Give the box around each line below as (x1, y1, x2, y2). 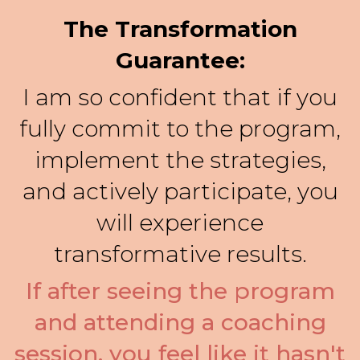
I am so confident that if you (22, 83, 337, 111)
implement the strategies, (34, 145, 326, 174)
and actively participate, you (22, 177, 338, 205)
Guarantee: (115, 46, 245, 74)
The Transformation (63, 14, 297, 43)
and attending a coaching (34, 308, 326, 336)
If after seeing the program (25, 276, 335, 305)
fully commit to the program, (19, 114, 341, 142)
